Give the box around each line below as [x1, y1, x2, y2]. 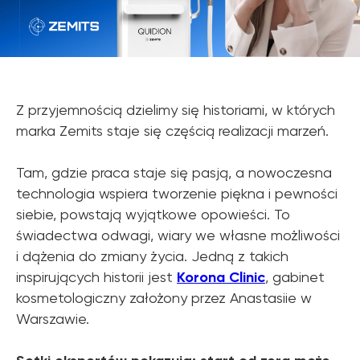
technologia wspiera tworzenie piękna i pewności [16, 185, 337, 202]
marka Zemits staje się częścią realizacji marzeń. [16, 122, 329, 140]
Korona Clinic [177, 268, 265, 287]
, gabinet [265, 268, 325, 286]
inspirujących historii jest [16, 268, 177, 286]
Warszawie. [16, 310, 89, 328]
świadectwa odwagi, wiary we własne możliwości [16, 227, 340, 244]
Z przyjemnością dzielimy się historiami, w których [16, 101, 335, 119]
